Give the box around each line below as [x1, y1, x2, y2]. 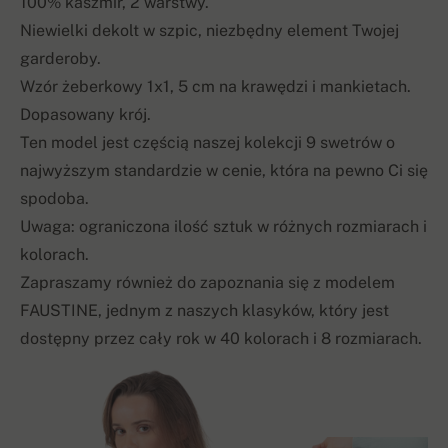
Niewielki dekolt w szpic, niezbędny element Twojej [20, 21, 399, 41]
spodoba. [20, 189, 89, 209]
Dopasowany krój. [20, 105, 151, 125]
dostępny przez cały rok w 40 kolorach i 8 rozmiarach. [20, 329, 422, 349]
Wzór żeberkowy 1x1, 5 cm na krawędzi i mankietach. [20, 77, 411, 97]
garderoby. [20, 49, 101, 69]
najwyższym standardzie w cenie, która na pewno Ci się [20, 161, 428, 181]
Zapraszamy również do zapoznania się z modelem [20, 273, 395, 293]
